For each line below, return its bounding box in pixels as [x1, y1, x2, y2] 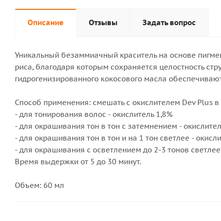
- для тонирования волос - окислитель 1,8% [15, 110, 173, 119]
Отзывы [89, 18, 117, 27]
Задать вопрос [143, 18, 196, 27]
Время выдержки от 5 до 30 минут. [15, 157, 142, 166]
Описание [28, 18, 64, 27]
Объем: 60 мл [15, 181, 64, 190]
